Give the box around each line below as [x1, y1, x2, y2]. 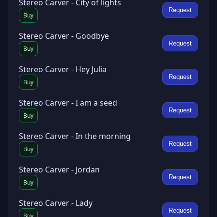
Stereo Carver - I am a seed [19, 97, 117, 108]
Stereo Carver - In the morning [19, 131, 131, 141]
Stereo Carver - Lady [19, 198, 93, 208]
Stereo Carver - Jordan [19, 164, 100, 175]
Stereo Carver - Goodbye [19, 31, 109, 41]
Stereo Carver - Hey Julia [19, 64, 107, 75]
